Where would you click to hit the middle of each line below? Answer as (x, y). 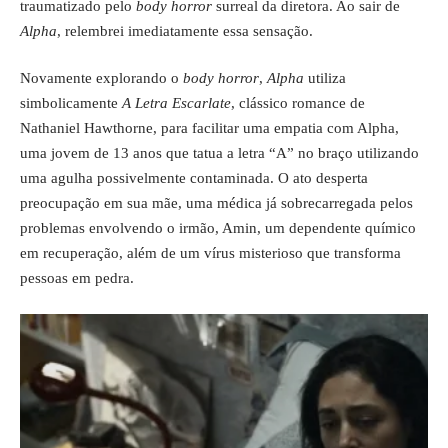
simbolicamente (71, 103)
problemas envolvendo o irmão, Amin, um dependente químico (218, 228)
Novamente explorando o (101, 78)
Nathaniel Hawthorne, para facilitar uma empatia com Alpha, (209, 128)
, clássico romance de (298, 103)
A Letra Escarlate (176, 103)
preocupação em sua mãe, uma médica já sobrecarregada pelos (216, 203)
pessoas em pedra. (77, 278)
